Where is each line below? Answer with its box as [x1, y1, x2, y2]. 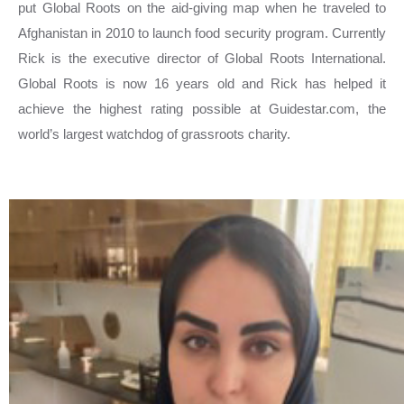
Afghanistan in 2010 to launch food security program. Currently [18, 25, 386, 41]
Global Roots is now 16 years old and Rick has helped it [18, 76, 386, 91]
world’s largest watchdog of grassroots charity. [18, 126, 294, 142]
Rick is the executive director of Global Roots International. [18, 50, 386, 66]
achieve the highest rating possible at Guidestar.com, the [18, 101, 386, 116]
